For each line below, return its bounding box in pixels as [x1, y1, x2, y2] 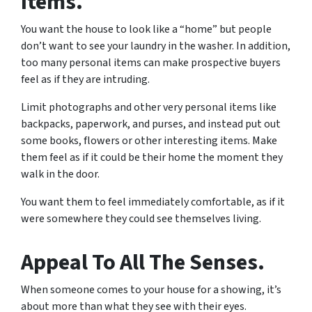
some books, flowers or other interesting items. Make [21, 132, 277, 148]
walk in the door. [21, 166, 100, 182]
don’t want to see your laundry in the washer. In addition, [21, 38, 290, 54]
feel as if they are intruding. [21, 71, 150, 87]
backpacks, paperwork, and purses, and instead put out [21, 116, 281, 132]
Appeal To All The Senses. [21, 246, 265, 279]
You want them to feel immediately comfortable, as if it [21, 194, 285, 210]
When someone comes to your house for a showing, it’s [21, 281, 281, 297]
